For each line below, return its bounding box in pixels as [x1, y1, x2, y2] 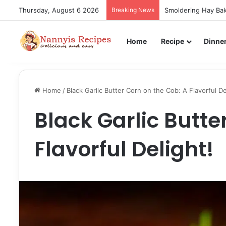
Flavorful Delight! [34, 135, 214, 163]
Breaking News [111, 6, 154, 14]
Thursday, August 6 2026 [19, 6, 99, 14]
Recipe [161, 37, 184, 45]
